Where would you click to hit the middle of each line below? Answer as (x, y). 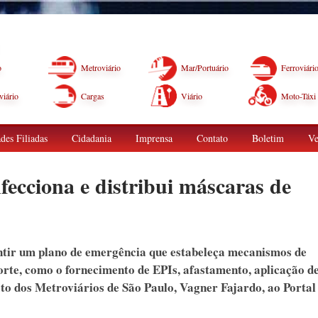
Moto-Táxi (298, 96)
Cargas (93, 96)
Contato (212, 138)
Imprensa (154, 138)
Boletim (268, 138)
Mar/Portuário (205, 67)
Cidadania (92, 138)
